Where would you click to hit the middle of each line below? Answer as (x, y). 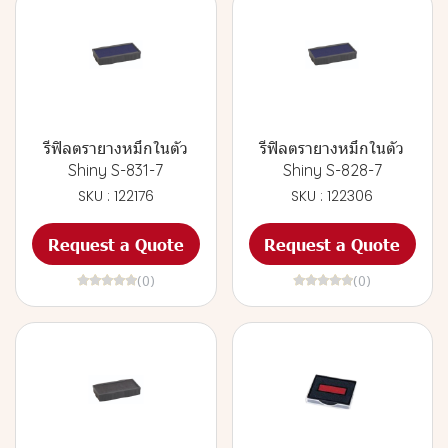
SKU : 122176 (115, 196)
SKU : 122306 (332, 196)
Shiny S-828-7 (332, 170)
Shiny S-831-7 (116, 170)
